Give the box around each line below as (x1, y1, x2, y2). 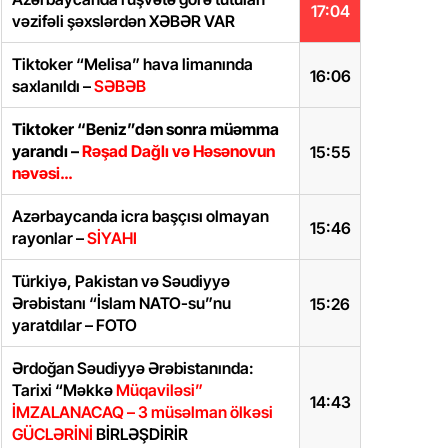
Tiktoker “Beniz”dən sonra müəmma (12, 119, 279, 139)
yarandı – (12, 141, 82, 161)
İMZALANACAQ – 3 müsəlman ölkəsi (12, 402, 273, 422)
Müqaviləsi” (116, 380, 203, 400)
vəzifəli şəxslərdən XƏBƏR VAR (12, 11, 235, 31)
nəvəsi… (12, 163, 72, 183)
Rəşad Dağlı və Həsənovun (82, 141, 275, 161)
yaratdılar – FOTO (12, 315, 137, 335)
